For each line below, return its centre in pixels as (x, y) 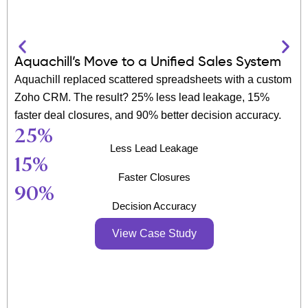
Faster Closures (154, 177)
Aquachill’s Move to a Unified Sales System (148, 62)
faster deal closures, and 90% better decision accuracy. (148, 115)
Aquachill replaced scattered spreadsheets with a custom (153, 79)
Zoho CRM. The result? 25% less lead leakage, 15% (142, 97)
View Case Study (154, 233)
